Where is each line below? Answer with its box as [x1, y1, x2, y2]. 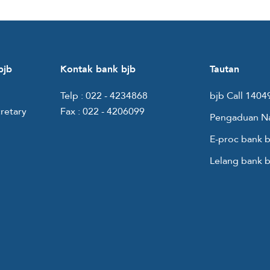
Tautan [210, 63, 239, 77]
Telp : [60, 89, 86, 103]
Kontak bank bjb [60, 63, 136, 77]
